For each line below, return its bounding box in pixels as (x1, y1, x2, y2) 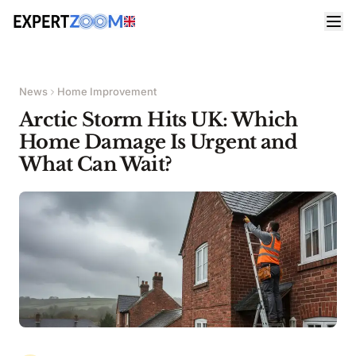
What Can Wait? (19, 153, 172, 176)
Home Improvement (57, 85, 157, 98)
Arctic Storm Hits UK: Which (19, 108, 298, 131)
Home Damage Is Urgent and (19, 130, 297, 153)
